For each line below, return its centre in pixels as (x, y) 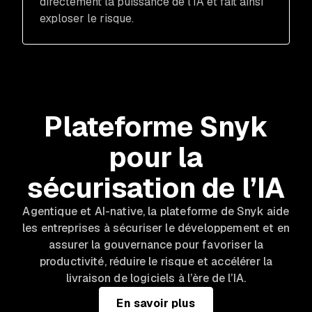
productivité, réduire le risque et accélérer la (156, 261)
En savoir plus (156, 303)
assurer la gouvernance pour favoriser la (156, 244)
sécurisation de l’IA (156, 188)
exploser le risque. (87, 18)
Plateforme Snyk (156, 126)
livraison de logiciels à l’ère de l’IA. (156, 278)
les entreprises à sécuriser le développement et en (156, 228)
